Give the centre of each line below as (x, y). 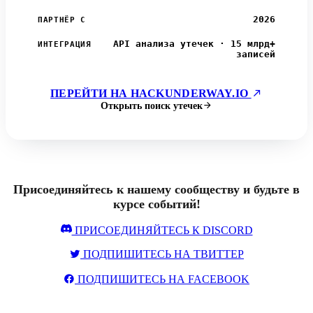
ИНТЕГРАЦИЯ (65, 44)
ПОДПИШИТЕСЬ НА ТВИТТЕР (162, 254)
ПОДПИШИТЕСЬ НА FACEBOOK (162, 279)
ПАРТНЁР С (62, 20)
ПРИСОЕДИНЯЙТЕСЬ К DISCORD (162, 231)
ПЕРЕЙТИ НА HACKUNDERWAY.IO (151, 93)
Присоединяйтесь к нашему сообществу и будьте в (156, 190)
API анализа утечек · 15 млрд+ (194, 43)
